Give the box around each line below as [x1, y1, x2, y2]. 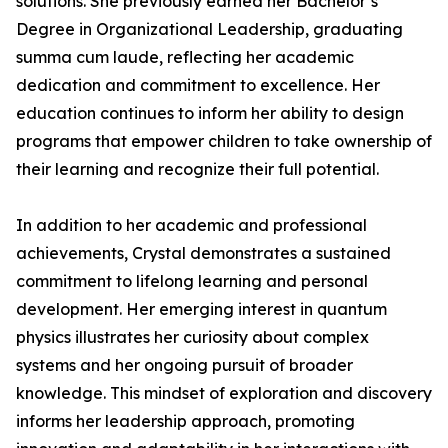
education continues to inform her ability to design [16, 103, 404, 123]
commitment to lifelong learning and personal [16, 271, 368, 291]
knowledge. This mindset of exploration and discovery [16, 383, 432, 403]
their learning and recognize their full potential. [16, 159, 379, 179]
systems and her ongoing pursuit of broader [16, 355, 353, 375]
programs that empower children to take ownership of [16, 131, 432, 151]
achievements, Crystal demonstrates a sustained [16, 243, 391, 263]
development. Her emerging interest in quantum [16, 299, 387, 319]
